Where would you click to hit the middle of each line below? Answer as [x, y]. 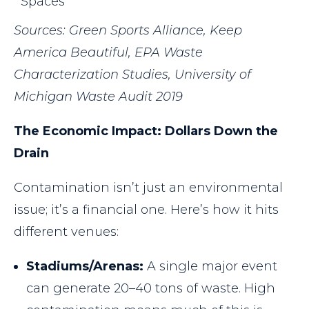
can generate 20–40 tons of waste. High [151, 289]
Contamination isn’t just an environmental [148, 188]
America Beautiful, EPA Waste [108, 53]
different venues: [66, 232]
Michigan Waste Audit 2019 [98, 97]
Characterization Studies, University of [132, 75]
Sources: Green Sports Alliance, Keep [128, 31]
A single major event [210, 267]
